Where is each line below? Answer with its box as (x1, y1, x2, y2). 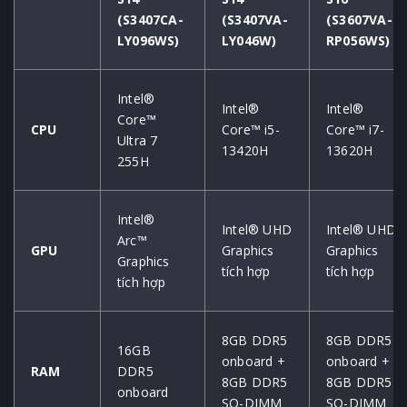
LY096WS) (117, 32, 180, 50)
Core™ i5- (222, 121, 280, 139)
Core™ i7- (326, 121, 384, 139)
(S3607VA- (326, 11, 392, 29)
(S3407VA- (222, 11, 288, 29)
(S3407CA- (117, 11, 184, 29)
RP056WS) (326, 32, 391, 50)
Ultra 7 (117, 132, 158, 150)
